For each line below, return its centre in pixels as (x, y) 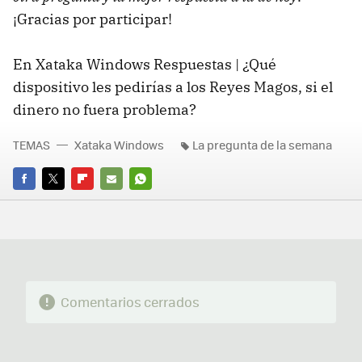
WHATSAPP (158, 201)
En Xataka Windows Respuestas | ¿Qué (145, 65)
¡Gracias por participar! (93, 19)
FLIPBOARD (100, 201)
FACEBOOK (40, 201)
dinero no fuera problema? (105, 110)
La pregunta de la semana (262, 145)
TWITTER (64, 201)
